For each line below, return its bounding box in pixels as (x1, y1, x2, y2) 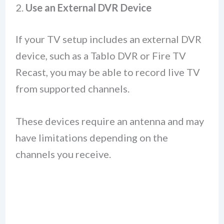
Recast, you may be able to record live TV (15, 65, 200, 78)
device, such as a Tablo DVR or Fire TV (15, 49, 186, 61)
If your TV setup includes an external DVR (15, 32, 201, 45)
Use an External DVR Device (25, 1, 151, 13)
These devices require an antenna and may (15, 114, 204, 127)
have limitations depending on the (15, 131, 168, 143)
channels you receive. (15, 147, 111, 160)
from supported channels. (15, 82, 129, 94)
